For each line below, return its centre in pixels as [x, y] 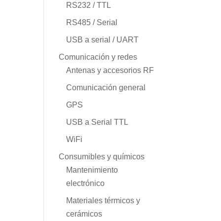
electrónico [86, 183]
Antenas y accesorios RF [110, 70]
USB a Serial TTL [97, 122]
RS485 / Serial [92, 22]
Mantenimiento [92, 170]
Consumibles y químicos [102, 156]
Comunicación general [106, 87]
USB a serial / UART [103, 39]
